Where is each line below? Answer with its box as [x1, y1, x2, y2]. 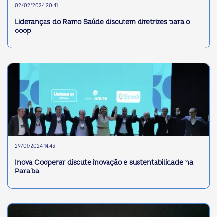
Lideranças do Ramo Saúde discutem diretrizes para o [15, 17, 190, 26]
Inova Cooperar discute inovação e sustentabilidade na [15, 158, 193, 167]
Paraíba [15, 167, 39, 175]
